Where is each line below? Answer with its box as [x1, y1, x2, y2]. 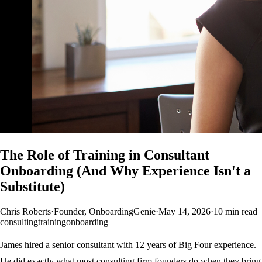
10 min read [213, 206, 257, 216]
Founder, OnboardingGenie [54, 206, 156, 216]
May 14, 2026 [158, 206, 211, 216]
